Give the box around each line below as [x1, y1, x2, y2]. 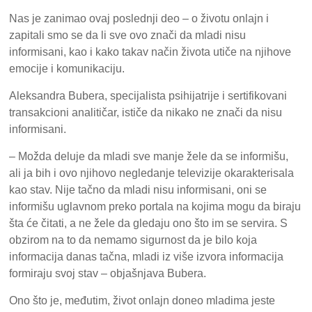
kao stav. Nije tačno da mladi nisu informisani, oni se [9, 184, 267, 196]
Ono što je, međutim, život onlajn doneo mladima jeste [9, 295, 276, 307]
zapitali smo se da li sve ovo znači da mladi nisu [9, 29, 247, 42]
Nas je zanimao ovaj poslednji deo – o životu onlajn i [9, 13, 270, 25]
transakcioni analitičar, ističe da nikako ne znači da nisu [9, 107, 283, 119]
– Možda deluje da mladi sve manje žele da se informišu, [9, 150, 289, 163]
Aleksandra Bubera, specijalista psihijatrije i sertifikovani [9, 90, 288, 102]
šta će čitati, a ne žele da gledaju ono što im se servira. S [9, 217, 288, 230]
